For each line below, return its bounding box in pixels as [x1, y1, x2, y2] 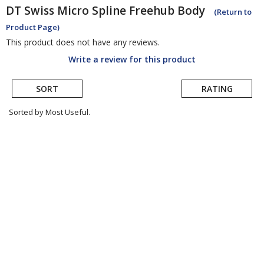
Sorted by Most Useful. [9, 107, 90, 118]
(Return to [214, 6, 252, 18]
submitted [11, 142, 61, 156]
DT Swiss [6, 3, 54, 19]
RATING [201, 83, 233, 95]
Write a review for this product [68, 54, 196, 65]
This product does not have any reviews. [6, 37, 160, 48]
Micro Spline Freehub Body [57, 3, 205, 19]
